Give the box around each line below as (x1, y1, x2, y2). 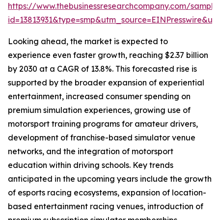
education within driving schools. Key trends (8, 160, 173, 170)
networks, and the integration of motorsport (8, 146, 173, 157)
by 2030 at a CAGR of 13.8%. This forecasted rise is (8, 64, 197, 74)
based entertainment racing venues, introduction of (8, 201, 203, 212)
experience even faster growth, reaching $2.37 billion (8, 50, 208, 60)
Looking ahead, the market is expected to (8, 36, 168, 47)
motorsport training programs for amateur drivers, (8, 119, 198, 129)
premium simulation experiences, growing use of (8, 105, 191, 115)
